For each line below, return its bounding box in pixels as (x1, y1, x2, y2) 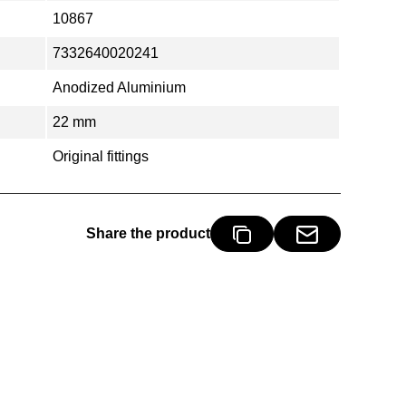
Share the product (85, 226, 210, 241)
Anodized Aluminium (53, 80, 186, 95)
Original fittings (53, 149, 149, 164)
